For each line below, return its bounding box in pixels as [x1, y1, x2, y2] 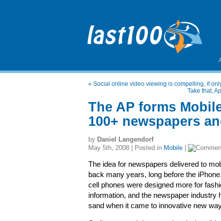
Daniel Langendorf [97, 136, 153, 143]
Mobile [164, 144, 183, 151]
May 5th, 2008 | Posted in [88, 144, 164, 151]
